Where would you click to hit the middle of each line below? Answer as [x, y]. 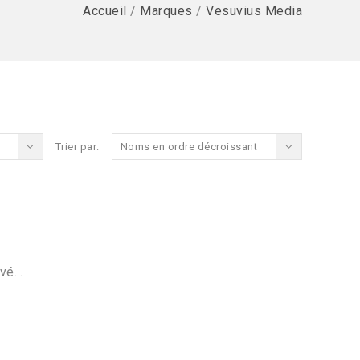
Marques [166, 11]
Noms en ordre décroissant [188, 147]
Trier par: [77, 147]
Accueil [105, 11]
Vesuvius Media [254, 11]
